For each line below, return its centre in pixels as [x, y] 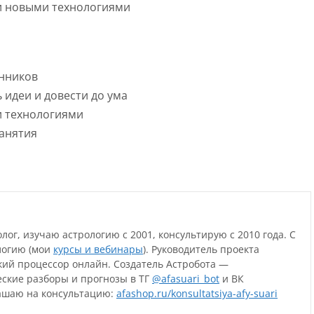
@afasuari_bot [186, 279]
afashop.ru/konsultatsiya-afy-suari [197, 293]
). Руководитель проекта [201, 249]
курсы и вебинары [98, 249]
